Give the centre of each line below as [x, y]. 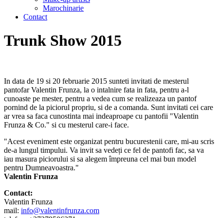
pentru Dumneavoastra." [41, 167]
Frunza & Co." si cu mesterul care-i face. [66, 125]
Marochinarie [63, 8]
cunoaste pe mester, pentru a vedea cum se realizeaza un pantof [100, 98]
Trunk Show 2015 [63, 41]
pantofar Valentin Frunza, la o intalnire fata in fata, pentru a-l [96, 90]
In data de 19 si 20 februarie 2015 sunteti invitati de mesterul [96, 81]
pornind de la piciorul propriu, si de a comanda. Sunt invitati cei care [109, 107]
